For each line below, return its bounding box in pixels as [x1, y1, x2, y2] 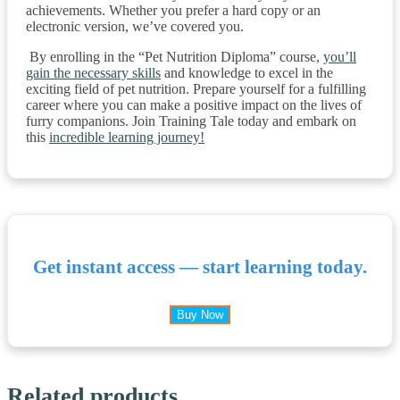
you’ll [323, 48, 356, 64]
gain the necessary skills [26, 64, 161, 80]
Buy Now [177, 307, 223, 321]
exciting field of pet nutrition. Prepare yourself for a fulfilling [26, 80, 366, 96]
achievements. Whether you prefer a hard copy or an [26, 2, 321, 18]
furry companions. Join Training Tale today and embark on [26, 112, 356, 129]
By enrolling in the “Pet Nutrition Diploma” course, [29, 48, 323, 64]
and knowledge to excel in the [161, 64, 333, 80]
